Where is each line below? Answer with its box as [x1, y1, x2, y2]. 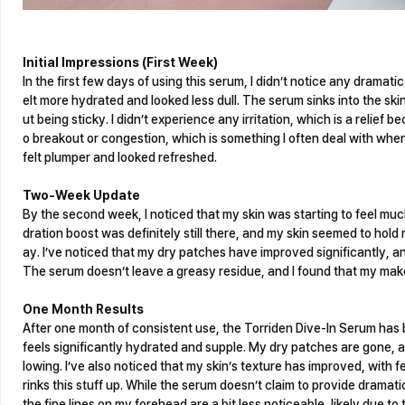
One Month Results [23, 302, 144, 316]
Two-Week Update [23, 188, 140, 202]
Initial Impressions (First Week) [23, 55, 218, 70]
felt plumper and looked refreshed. [23, 150, 217, 165]
